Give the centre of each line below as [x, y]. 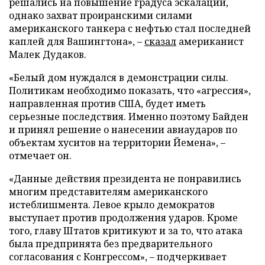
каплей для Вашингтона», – [77, 41]
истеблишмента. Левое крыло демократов [112, 204]
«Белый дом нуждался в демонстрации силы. [119, 77]
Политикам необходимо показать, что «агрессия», [130, 90]
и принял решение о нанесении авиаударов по [123, 129]
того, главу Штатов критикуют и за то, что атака [126, 230]
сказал [160, 41]
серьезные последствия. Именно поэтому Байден [129, 116]
